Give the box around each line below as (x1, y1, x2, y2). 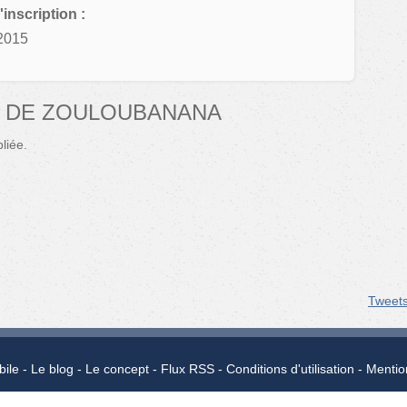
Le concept (84, 362, 149, 377)
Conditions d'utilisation (225, 362, 354, 377)
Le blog (30, 362, 74, 377)
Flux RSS (160, 362, 214, 377)
